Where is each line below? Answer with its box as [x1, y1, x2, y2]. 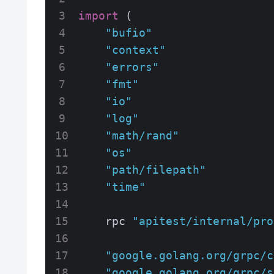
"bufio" [105, 26, 152, 40]
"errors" [105, 61, 159, 74]
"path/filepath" [105, 163, 206, 177]
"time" [105, 180, 146, 194]
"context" [105, 43, 166, 57]
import [78, 9, 119, 23]
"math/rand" [105, 129, 179, 143]
